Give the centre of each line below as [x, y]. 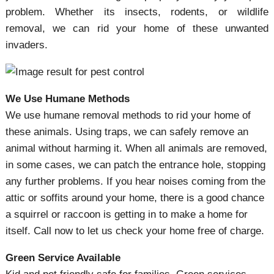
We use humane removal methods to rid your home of [128, 115]
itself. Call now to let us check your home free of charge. [135, 231]
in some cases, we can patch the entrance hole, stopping [135, 165]
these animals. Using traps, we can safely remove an [127, 132]
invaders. [26, 45]
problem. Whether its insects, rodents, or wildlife [137, 12]
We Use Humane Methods [67, 99]
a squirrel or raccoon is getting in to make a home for [126, 214]
